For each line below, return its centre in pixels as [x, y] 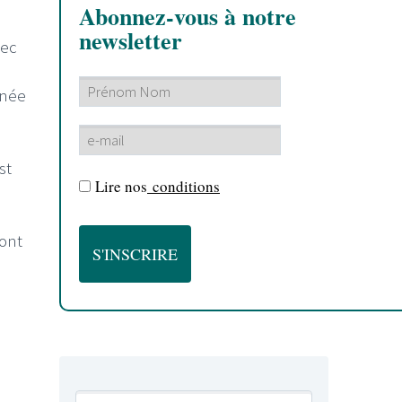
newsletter [131, 41]
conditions [184, 186]
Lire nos [121, 186]
